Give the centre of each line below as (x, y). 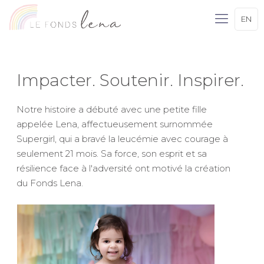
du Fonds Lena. (50, 183)
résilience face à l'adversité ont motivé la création (123, 168)
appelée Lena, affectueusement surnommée (115, 124)
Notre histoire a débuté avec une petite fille (112, 109)
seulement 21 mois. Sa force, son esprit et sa (112, 154)
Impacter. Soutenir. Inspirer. (130, 80)
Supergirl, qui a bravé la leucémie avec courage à (122, 139)
